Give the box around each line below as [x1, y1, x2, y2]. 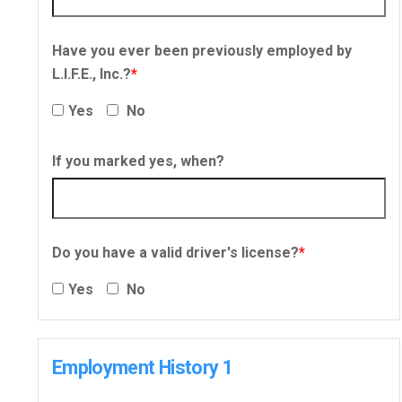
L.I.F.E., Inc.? [52, 66, 131, 83]
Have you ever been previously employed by [52, 42, 352, 60]
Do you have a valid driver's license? [52, 244, 299, 262]
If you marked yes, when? [52, 153, 224, 170]
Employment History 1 [52, 356, 233, 380]
